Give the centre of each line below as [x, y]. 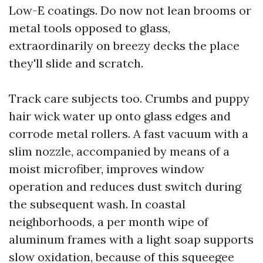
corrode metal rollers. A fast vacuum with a [129, 134]
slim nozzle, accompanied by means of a [119, 151]
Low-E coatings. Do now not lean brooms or [130, 10]
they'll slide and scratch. [76, 63]
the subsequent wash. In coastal [97, 204]
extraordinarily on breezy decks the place [124, 45]
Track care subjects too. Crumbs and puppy [129, 98]
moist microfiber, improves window [107, 169]
